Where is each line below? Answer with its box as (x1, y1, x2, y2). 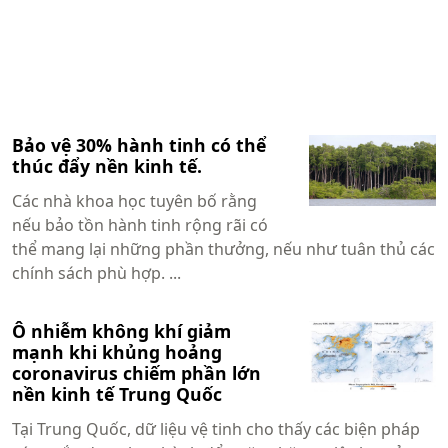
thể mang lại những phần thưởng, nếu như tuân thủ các (12, 237, 435, 260)
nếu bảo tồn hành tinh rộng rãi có (12, 213, 268, 236)
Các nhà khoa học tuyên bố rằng (12, 189, 257, 212)
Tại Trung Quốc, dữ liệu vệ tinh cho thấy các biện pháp (12, 417, 420, 440)
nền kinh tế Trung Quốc (12, 381, 222, 406)
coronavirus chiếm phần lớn (12, 360, 261, 385)
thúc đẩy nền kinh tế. (12, 153, 202, 178)
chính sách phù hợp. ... (12, 261, 181, 284)
